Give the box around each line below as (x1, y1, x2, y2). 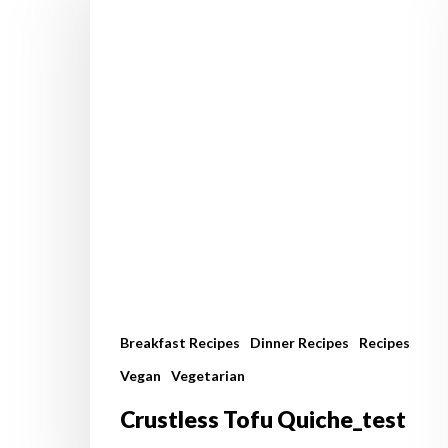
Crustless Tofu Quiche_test (120, 404, 406, 433)
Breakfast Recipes (120, 333, 240, 351)
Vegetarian (171, 366, 245, 384)
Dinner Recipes (250, 333, 349, 351)
